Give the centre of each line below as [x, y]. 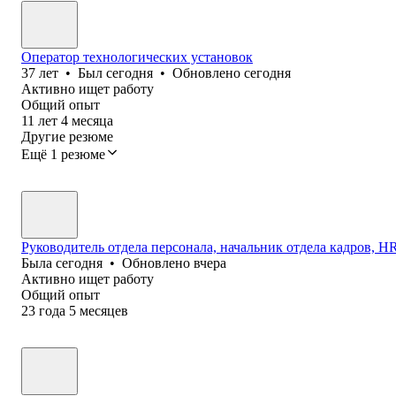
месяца [92, 120]
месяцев [104, 310]
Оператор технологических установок [137, 57]
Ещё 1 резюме [63, 154]
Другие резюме [67, 136]
